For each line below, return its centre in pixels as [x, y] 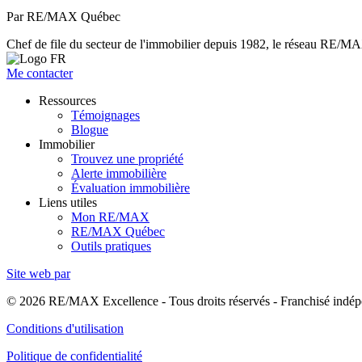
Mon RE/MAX [110, 217]
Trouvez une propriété [127, 158]
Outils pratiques [111, 246]
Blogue [90, 129]
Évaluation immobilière [130, 187]
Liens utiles [68, 202]
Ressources [67, 100]
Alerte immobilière [119, 173]
